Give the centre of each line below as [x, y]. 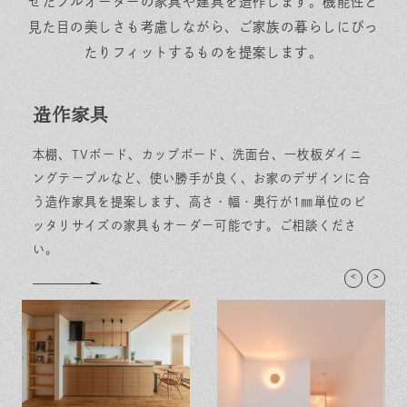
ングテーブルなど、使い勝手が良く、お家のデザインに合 [201, 178]
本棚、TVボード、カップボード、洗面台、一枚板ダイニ [197, 154]
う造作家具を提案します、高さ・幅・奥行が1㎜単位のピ [199, 201]
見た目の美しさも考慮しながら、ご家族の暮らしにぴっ [203, 26]
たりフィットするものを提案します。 [203, 52]
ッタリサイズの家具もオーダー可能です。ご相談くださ [195, 225]
